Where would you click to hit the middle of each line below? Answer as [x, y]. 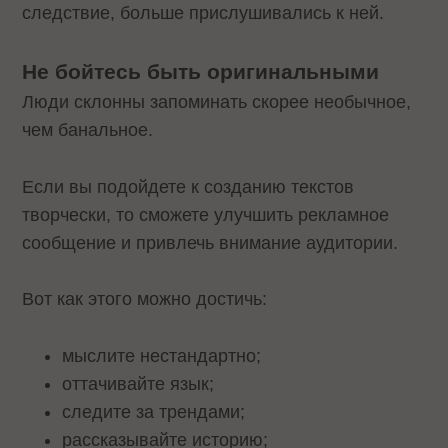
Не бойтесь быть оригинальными [201, 71]
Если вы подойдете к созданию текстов [188, 186]
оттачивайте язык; [138, 384]
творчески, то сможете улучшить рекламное [206, 214]
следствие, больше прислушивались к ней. [203, 12]
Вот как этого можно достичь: [145, 299]
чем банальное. [88, 129]
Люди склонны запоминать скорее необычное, [217, 101]
